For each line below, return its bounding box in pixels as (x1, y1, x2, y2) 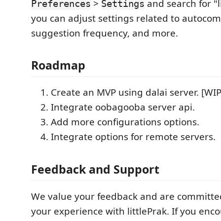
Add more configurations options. (51, 115, 199, 128)
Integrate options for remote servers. (51, 130, 216, 143)
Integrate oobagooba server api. (51, 101, 195, 113)
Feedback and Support (31, 161, 159, 177)
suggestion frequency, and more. (31, 26, 178, 39)
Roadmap (31, 57, 85, 73)
